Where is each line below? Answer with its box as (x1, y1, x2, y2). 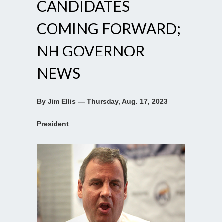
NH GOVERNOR (37, 41, 145, 59)
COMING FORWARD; (37, 19, 181, 37)
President (37, 119, 69, 128)
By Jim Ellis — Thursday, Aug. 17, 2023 (37, 97, 167, 105)
